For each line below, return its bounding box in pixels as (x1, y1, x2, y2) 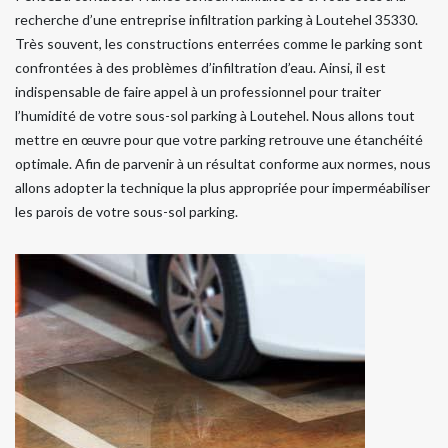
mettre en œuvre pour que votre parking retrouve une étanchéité (15, 131, 423, 149)
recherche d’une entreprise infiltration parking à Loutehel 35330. (15, 11, 418, 29)
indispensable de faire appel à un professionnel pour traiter (15, 83, 381, 101)
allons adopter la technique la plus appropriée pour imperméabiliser (15, 179, 430, 197)
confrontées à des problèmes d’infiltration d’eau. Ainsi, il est (15, 59, 386, 77)
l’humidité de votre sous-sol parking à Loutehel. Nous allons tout (15, 107, 415, 125)
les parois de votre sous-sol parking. (15, 203, 238, 221)
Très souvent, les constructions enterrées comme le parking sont (15, 35, 423, 53)
